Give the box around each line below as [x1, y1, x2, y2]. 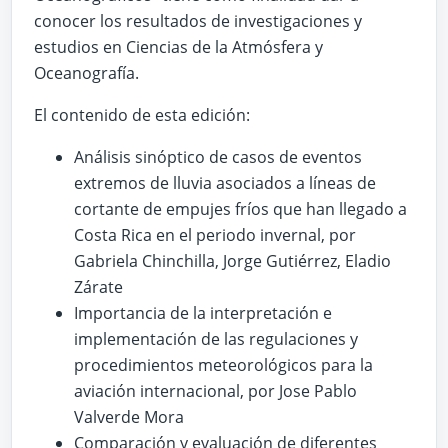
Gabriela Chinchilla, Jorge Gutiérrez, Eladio [74, 249, 391, 272]
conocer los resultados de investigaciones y [34, 9, 362, 32]
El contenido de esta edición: [34, 103, 250, 126]
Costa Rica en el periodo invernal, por [74, 223, 356, 246]
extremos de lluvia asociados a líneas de [74, 171, 376, 194]
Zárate [74, 275, 123, 298]
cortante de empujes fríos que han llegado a [74, 197, 407, 220]
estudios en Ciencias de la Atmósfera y [34, 35, 323, 58]
